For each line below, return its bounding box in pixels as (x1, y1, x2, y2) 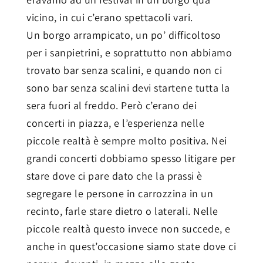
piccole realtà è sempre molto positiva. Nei (26, 133, 227, 147)
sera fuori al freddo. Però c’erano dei (26, 98, 197, 112)
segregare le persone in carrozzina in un (26, 186, 213, 200)
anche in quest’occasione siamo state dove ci (26, 239, 236, 253)
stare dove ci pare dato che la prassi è (26, 168, 203, 183)
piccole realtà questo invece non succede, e (26, 221, 231, 235)
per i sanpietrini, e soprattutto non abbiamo (26, 45, 232, 59)
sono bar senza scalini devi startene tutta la (26, 80, 230, 95)
